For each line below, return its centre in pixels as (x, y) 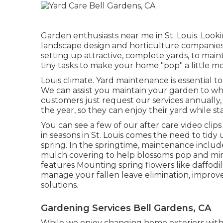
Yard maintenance (132, 80)
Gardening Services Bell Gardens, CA (126, 208)
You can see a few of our (90, 125)
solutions (59, 185)
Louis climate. (68, 80)
